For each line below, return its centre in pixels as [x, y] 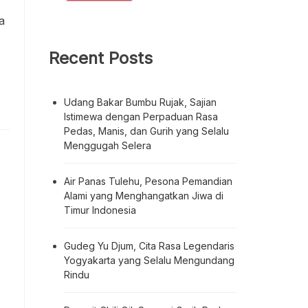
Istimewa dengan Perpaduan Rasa [141, 116]
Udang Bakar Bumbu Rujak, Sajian [140, 102]
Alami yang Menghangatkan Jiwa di [144, 195]
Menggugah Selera [108, 145]
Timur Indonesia [100, 210]
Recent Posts [101, 58]
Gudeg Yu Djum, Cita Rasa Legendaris [149, 245]
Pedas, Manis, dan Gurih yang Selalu [146, 131]
